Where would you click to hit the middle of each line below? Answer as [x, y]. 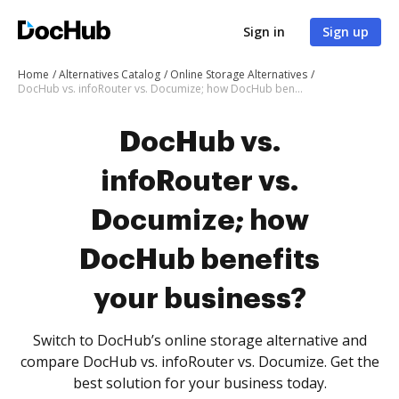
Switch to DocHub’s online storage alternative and [199, 340]
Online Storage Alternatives [239, 74]
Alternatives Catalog [110, 74]
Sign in [264, 32]
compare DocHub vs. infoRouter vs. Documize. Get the [199, 362]
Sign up [346, 32]
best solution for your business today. [199, 383]
